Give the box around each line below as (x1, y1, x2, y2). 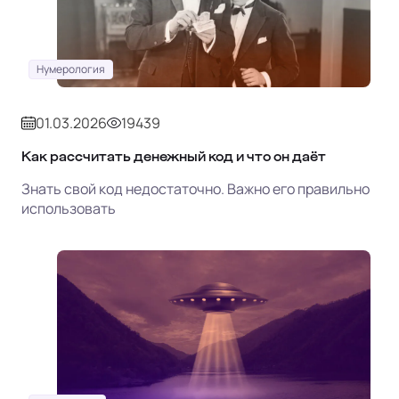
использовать (21, 198, 116, 218)
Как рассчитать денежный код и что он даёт (21, 149, 326, 163)
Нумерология (37, 61, 105, 77)
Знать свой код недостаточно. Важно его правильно (21, 178, 370, 199)
